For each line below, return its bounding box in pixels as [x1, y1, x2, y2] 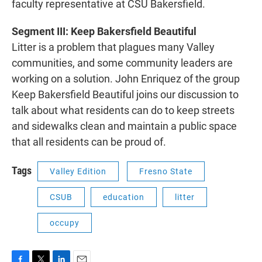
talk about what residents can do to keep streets [12, 104, 235, 116]
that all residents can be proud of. [12, 136, 166, 148]
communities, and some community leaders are [12, 57, 233, 69]
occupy [50, 218, 80, 227]
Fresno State [139, 167, 192, 176]
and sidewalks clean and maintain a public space [12, 120, 237, 132]
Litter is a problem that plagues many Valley [12, 41, 215, 53]
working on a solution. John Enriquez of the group [12, 73, 240, 85]
